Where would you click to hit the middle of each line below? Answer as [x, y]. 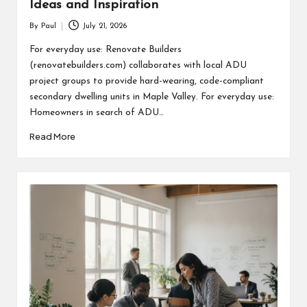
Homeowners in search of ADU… [96, 113]
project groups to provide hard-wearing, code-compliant [146, 82]
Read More [52, 137]
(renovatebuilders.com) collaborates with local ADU [138, 66]
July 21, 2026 [105, 26]
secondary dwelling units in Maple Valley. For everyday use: [151, 97]
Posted [40, 32]
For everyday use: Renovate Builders [105, 50]
